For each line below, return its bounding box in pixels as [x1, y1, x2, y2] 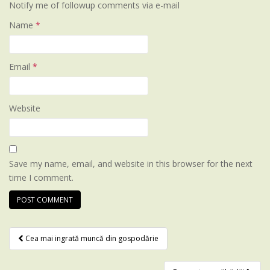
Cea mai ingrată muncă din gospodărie [24, 233, 159, 243]
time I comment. [9, 172, 74, 183]
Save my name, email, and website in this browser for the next [9, 158, 253, 169]
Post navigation [9, 237, 140, 259]
